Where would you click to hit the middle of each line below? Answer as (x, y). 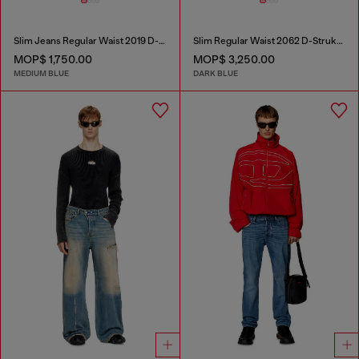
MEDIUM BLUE (41, 74)
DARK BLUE (215, 74)
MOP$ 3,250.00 (234, 59)
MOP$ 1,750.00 (53, 59)
